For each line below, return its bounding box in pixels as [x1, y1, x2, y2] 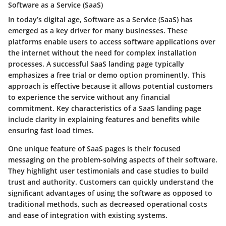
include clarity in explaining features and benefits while [8, 114, 200, 124]
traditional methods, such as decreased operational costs [8, 199, 207, 209]
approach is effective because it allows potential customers [8, 81, 213, 91]
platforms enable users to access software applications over [8, 36, 215, 46]
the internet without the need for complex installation [8, 47, 197, 58]
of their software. [155, 154, 217, 164]
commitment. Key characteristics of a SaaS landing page [8, 103, 201, 113]
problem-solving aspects [71, 154, 155, 164]
